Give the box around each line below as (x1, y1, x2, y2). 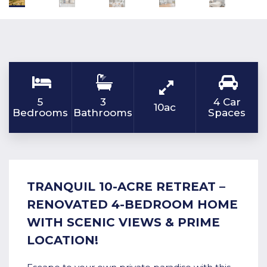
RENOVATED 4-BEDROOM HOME (27, 197, 238, 212)
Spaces (208, 107, 246, 119)
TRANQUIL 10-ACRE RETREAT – (27, 179, 225, 194)
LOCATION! (27, 233, 98, 248)
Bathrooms (73, 107, 132, 119)
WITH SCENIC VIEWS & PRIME (27, 215, 220, 230)
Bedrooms (13, 107, 68, 119)
